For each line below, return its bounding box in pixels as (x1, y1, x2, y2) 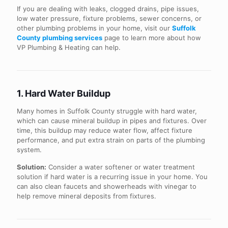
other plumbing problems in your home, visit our (17, 24, 172, 32)
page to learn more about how (102, 34, 201, 42)
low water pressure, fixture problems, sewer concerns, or (17, 14, 202, 22)
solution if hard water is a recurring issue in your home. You (17, 173, 208, 181)
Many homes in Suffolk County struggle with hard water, (17, 107, 197, 115)
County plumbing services (17, 34, 102, 42)
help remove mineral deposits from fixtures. (17, 192, 156, 200)
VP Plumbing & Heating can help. (17, 43, 121, 51)
